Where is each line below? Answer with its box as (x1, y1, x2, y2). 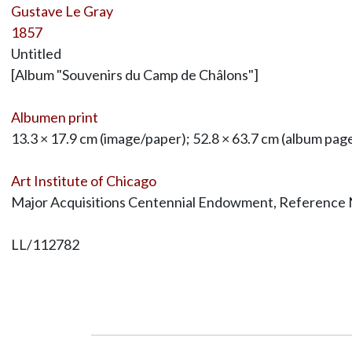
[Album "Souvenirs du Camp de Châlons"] (10, 65, 258, 83)
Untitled (10, 44, 61, 62)
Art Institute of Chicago (10, 171, 156, 189)
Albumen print (10, 108, 98, 126)
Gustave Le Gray (10, 2, 113, 20)
